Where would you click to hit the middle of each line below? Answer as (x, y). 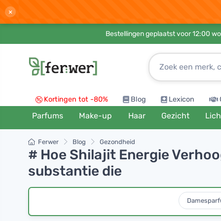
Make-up (96, 116)
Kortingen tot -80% (76, 99)
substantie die (75, 171)
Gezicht (175, 116)
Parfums (48, 116)
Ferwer (48, 142)
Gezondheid (117, 142)
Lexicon (182, 99)
